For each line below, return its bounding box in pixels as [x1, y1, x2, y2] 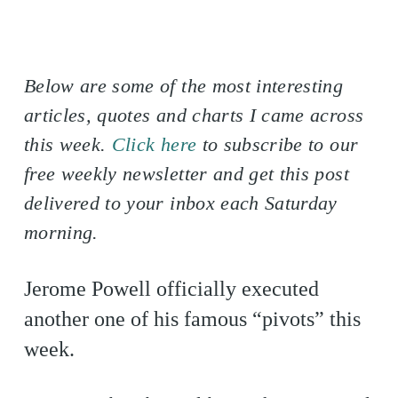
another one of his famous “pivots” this [23, 307, 361, 330]
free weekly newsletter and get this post [23, 163, 349, 185]
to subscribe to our [196, 133, 359, 155]
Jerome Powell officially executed [23, 277, 319, 300]
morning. [23, 221, 99, 243]
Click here [111, 133, 197, 155]
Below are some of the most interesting [23, 75, 344, 97]
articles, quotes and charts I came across [23, 104, 364, 126]
